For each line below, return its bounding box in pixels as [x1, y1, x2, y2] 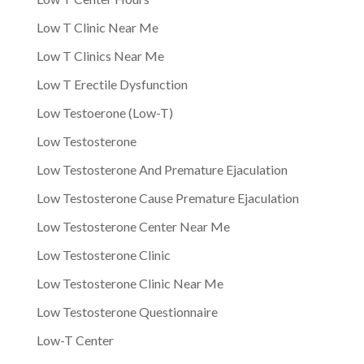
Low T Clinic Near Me [36, 19, 158, 35]
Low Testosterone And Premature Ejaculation [36, 161, 288, 177]
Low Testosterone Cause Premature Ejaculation [36, 189, 299, 206]
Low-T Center [36, 331, 114, 348]
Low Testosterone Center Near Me [36, 218, 230, 234]
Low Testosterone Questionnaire [36, 303, 218, 319]
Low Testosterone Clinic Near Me [36, 275, 223, 291]
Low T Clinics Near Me [36, 47, 164, 63]
